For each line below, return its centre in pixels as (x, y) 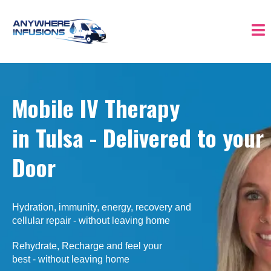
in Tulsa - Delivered (105, 138)
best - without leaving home (71, 260)
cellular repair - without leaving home (91, 221)
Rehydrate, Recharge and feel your (87, 246)
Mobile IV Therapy (96, 108)
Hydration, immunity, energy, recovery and (102, 207)
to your (230, 138)
